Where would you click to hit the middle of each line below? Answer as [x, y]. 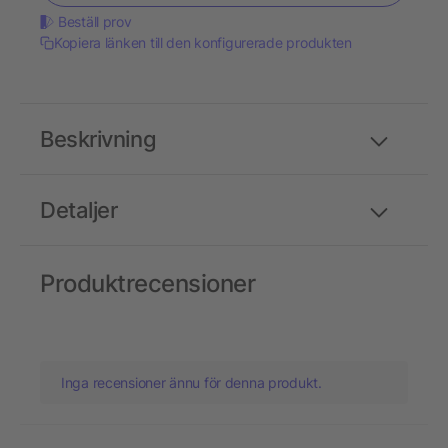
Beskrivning [98, 139]
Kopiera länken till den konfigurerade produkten [203, 43]
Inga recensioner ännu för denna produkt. [191, 383]
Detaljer [79, 210]
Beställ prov [95, 22]
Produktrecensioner [148, 284]
